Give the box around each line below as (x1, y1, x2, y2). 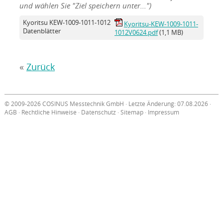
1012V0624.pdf (114, 28, 158, 37)
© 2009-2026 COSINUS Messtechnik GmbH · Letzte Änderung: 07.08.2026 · (4, 100, 211, 109)
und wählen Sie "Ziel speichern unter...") (19, 1, 151, 11)
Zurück (26, 61, 55, 73)
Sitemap (120, 108, 143, 117)
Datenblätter (22, 26, 61, 36)
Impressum (147, 108, 179, 117)
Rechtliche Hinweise (21, 108, 77, 117)
